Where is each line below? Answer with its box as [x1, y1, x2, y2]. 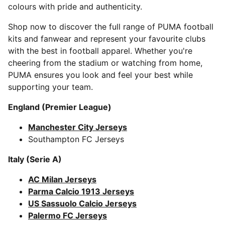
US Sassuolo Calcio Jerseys [28, 198, 137, 208]
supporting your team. [8, 82, 93, 92]
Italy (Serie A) [8, 154, 62, 164]
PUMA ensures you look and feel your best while [8, 70, 193, 80]
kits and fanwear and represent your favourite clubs [8, 34, 205, 44]
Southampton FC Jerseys [28, 134, 124, 144]
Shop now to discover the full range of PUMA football [8, 22, 213, 32]
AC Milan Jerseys [28, 174, 96, 184]
